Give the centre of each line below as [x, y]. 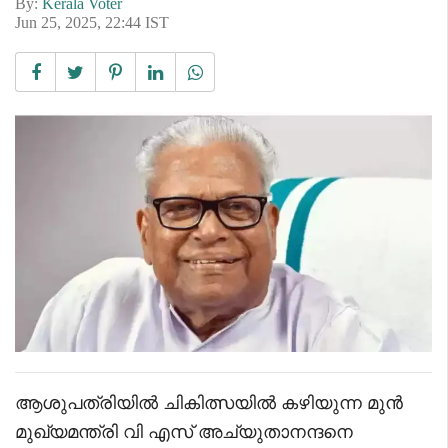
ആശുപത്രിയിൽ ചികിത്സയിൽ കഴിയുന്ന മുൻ [209, 402]
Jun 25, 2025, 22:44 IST [92, 22]
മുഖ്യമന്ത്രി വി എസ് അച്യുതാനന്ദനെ [184, 431]
